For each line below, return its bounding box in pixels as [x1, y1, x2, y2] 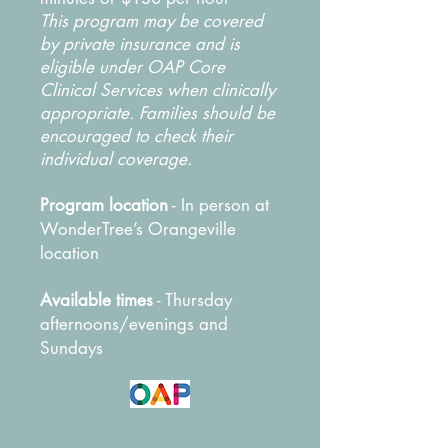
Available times [40, 289, 153, 311]
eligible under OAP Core [40, 56, 225, 78]
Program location [40, 194, 168, 216]
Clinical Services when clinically [40, 79, 275, 101]
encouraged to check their [40, 125, 233, 147]
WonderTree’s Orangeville [40, 218, 236, 240]
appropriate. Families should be [40, 102, 275, 124]
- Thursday [153, 289, 232, 311]
